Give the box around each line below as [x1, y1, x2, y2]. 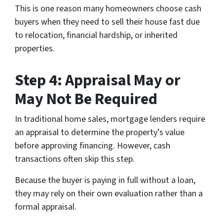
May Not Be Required [15, 88, 157, 111]
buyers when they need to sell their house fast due [15, 16, 200, 29]
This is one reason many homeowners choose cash [15, 2, 201, 15]
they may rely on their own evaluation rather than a [15, 187, 203, 200]
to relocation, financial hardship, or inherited [15, 29, 178, 42]
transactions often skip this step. [15, 153, 135, 166]
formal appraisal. [15, 201, 76, 214]
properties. [15, 42, 55, 55]
